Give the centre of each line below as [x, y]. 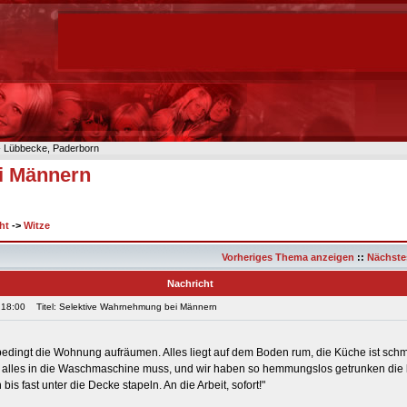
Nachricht [190, 283]
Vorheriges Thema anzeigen [288, 257]
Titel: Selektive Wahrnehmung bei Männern [123, 307]
